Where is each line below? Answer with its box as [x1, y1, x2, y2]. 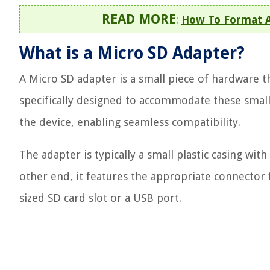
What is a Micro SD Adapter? [19, 43, 245, 63]
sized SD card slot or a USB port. [19, 192, 181, 204]
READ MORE [102, 11, 176, 27]
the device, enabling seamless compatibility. [19, 116, 240, 128]
